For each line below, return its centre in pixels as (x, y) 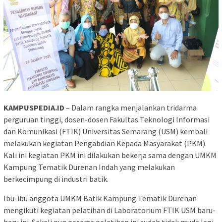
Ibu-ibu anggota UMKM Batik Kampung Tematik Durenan (100, 198)
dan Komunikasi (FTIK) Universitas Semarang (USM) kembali (106, 131)
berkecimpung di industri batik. (56, 179)
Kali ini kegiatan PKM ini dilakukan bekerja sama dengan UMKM (110, 155)
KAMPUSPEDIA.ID (34, 107)
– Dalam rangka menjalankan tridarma (131, 107)
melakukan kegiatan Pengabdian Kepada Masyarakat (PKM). (105, 143)
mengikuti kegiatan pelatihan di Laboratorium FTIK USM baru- (110, 210)
